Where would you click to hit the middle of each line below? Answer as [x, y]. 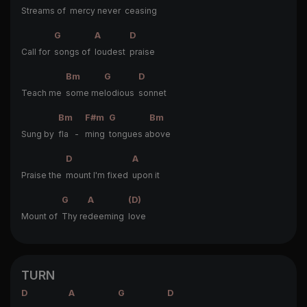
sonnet [152, 93]
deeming [108, 216]
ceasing [141, 10]
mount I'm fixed [99, 175]
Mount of [41, 216]
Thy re [75, 216]
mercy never [97, 10]
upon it [146, 175]
